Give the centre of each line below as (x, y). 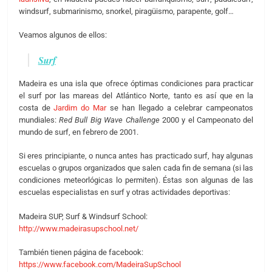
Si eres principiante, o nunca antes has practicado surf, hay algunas (136, 156)
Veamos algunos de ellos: (63, 35)
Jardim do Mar (80, 107)
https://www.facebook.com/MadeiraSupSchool (100, 265)
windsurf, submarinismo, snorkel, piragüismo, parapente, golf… (126, 11)
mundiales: (39, 120)
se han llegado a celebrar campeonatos (180, 107)
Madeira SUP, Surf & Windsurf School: (83, 216)
